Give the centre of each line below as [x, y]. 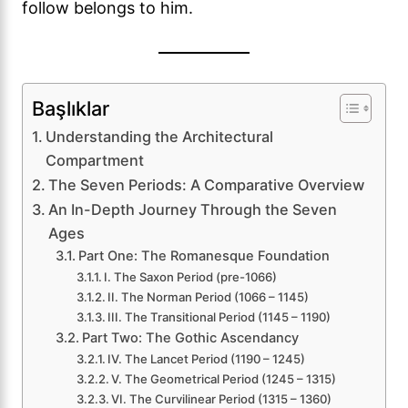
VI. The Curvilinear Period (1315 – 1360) [222, 398]
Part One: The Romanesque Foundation [204, 255]
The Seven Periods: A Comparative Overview [207, 184]
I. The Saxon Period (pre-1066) [191, 276]
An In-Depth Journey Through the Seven [193, 209]
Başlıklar [71, 108]
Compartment [95, 160]
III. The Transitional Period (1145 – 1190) [219, 316]
